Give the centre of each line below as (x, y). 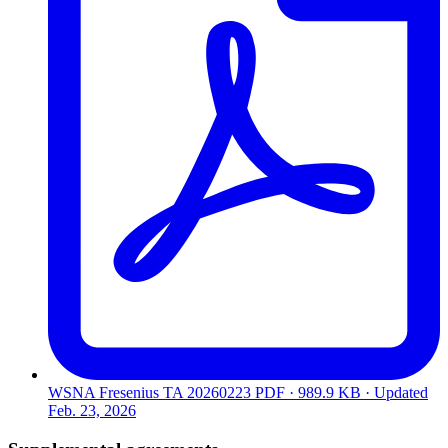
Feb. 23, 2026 (92, 411)
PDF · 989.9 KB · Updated (341, 393)
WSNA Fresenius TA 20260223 (149, 393)
